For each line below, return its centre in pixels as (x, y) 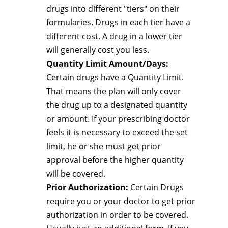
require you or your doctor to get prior (121, 201)
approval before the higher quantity (115, 160)
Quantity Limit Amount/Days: (107, 64)
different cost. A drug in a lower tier (114, 36)
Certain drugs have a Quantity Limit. (115, 77)
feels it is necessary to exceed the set (117, 132)
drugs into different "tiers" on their (113, 9)
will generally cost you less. (98, 50)
